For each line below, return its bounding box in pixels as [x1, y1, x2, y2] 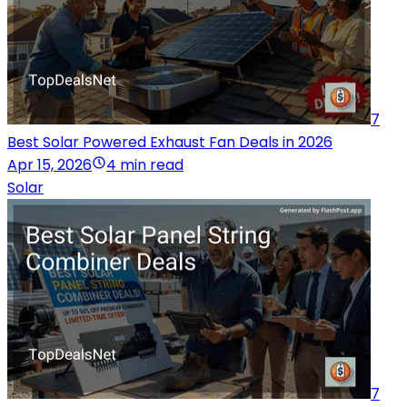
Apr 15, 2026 [7, 154, 92, 176]
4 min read [106, 154, 184, 176]
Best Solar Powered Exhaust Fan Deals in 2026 [7, 132, 333, 154]
